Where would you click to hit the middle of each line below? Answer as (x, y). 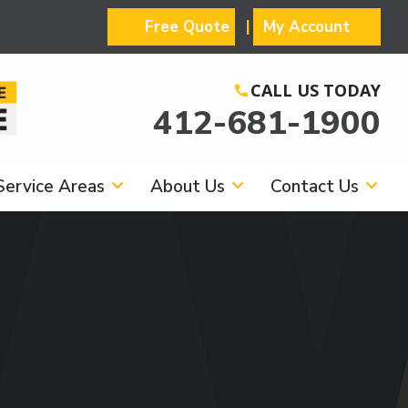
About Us (188, 187)
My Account (306, 27)
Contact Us (315, 187)
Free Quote (187, 27)
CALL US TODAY (316, 90)
